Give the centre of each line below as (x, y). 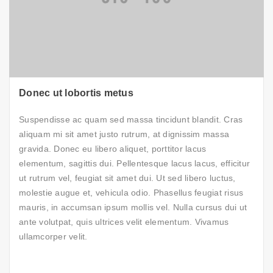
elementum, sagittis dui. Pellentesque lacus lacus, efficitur (134, 164)
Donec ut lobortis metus (76, 93)
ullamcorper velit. (53, 237)
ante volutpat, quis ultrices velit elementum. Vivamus (124, 222)
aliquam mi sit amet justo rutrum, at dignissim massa (124, 134)
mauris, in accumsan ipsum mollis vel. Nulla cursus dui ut (133, 207)
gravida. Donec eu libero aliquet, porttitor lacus (113, 149)
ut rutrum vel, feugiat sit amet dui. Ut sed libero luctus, (127, 178)
